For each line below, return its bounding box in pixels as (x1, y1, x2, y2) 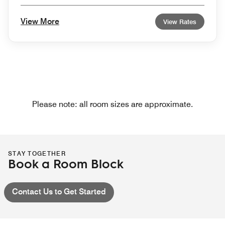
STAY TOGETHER (8, 149, 66, 157)
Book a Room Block (8, 155, 124, 171)
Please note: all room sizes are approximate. (32, 99, 193, 109)
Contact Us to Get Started (12, 186, 106, 196)
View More (21, 16, 59, 26)
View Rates (163, 17, 196, 26)
